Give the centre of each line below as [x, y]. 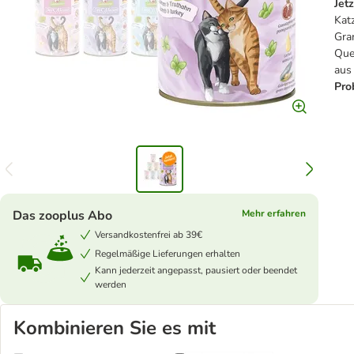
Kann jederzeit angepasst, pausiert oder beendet [196, 270]
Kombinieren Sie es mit [115, 328]
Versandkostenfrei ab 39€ [149, 235]
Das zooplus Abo [62, 216]
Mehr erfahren [274, 213]
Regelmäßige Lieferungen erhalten [168, 254]
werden [111, 284]
